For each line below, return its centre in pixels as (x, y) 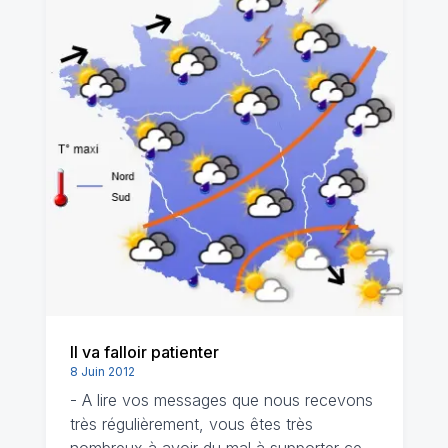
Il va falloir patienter (144, 352)
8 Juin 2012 (102, 371)
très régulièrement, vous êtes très (191, 424)
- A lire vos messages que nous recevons (221, 400)
